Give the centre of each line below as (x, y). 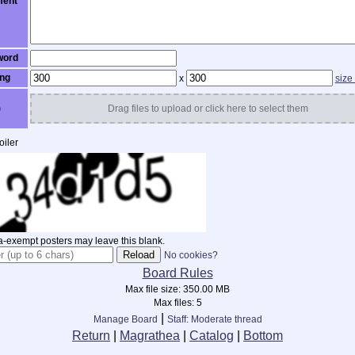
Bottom (263, 336)
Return (91, 336)
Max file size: (154, 289)
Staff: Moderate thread (214, 319)
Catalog (212, 336)
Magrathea (150, 336)
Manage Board (125, 319)
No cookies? (191, 255)
